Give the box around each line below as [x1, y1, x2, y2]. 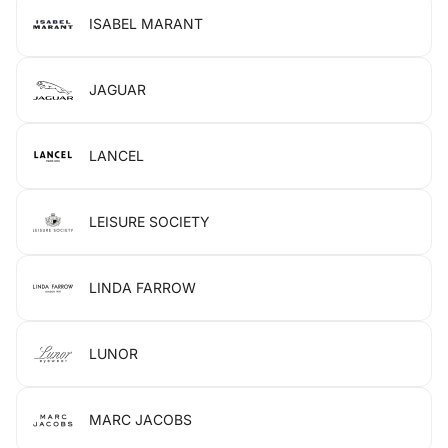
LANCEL [89, 147, 144, 164]
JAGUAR [89, 81, 146, 98]
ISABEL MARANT [89, 15, 203, 32]
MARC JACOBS [89, 411, 192, 428]
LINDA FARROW [89, 279, 196, 296]
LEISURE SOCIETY [89, 213, 210, 230]
